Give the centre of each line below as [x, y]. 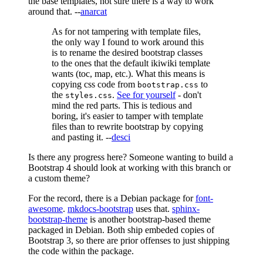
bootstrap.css [168, 85]
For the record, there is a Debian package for [112, 198]
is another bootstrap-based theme [149, 219]
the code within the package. [81, 251]
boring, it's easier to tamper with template [127, 116]
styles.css [89, 95]
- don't [188, 95]
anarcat [94, 11]
